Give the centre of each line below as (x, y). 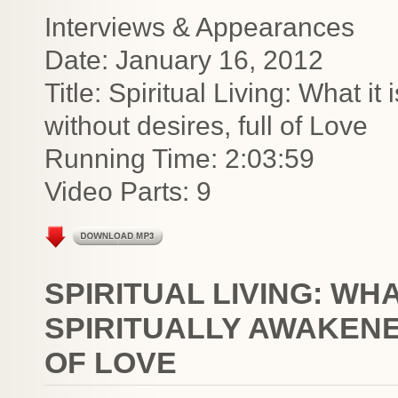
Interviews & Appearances (199, 27)
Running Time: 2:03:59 (179, 159)
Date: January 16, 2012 (184, 60)
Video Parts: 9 (128, 191)
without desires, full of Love (206, 126)
